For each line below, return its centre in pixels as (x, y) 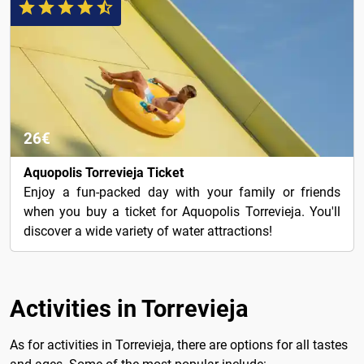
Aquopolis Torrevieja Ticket (104, 173)
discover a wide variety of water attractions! (148, 232)
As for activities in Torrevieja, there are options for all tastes (179, 345)
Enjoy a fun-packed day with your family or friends (182, 193)
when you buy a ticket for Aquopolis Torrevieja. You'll (182, 212)
